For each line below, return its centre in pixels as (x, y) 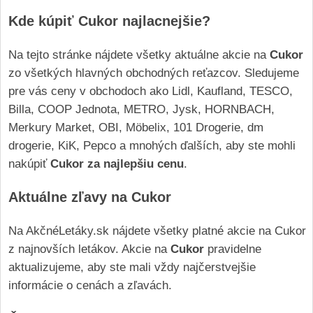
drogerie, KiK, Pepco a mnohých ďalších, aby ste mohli (152, 145)
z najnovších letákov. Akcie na (89, 249)
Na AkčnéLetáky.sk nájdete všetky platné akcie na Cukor (157, 231)
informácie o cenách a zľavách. (90, 285)
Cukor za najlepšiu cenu (117, 163)
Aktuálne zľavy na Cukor (90, 197)
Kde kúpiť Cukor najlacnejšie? (109, 21)
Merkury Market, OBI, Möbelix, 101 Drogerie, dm (136, 127)
